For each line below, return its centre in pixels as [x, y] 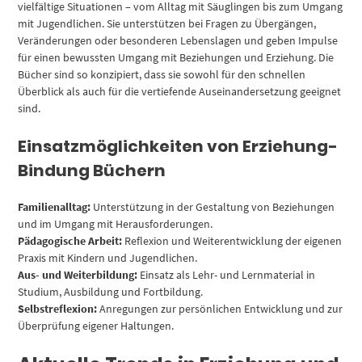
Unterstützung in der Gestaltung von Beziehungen [213, 207]
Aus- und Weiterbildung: [78, 275]
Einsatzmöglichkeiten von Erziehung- [178, 147]
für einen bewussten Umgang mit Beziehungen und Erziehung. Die [176, 58]
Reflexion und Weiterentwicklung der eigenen [232, 241]
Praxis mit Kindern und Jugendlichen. [108, 258]
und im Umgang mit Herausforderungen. [116, 224]
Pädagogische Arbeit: [70, 241]
